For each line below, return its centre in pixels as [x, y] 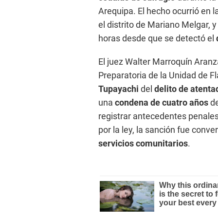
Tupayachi [119, 89]
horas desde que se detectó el [157, 38]
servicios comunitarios [143, 144]
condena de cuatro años [163, 103]
